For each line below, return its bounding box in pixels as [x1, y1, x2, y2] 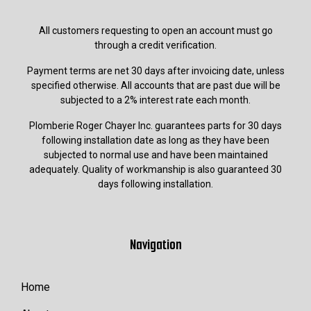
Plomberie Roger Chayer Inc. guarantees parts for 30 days [29, 119, 282, 131]
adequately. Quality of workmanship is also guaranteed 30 [29, 163, 282, 175]
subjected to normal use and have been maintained [43, 149, 268, 160]
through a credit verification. [94, 39, 217, 51]
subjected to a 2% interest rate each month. [60, 94, 251, 106]
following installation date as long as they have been [42, 134, 269, 146]
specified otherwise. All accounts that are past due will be [31, 79, 280, 91]
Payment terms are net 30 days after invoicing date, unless [26, 65, 285, 76]
